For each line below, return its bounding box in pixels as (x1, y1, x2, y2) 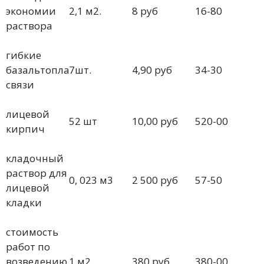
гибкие (6, 48, 41, 62)
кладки (6, 196, 42, 209)
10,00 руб (132, 114, 178, 128)
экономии (6, 4, 56, 18)
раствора (6, 19, 52, 32)
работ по (6, 240, 50, 253)
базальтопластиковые (6, 63, 117, 77)
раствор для (6, 166, 67, 180)
